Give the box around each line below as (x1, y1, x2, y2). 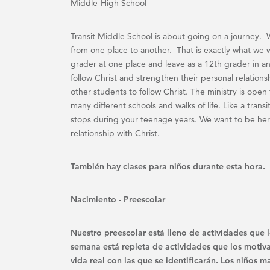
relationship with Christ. (71, 128, 160, 139)
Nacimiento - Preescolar (71, 194, 165, 205)
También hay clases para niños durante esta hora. (71, 161, 265, 172)
